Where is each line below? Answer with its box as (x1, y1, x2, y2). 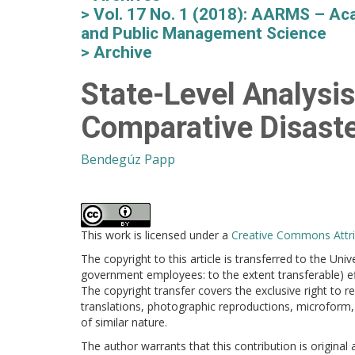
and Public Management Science (81, 24, 326, 43)
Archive (94, 43, 152, 62)
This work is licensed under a (81, 227, 231, 242)
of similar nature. (81, 315, 167, 330)
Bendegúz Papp (81, 151, 175, 168)
